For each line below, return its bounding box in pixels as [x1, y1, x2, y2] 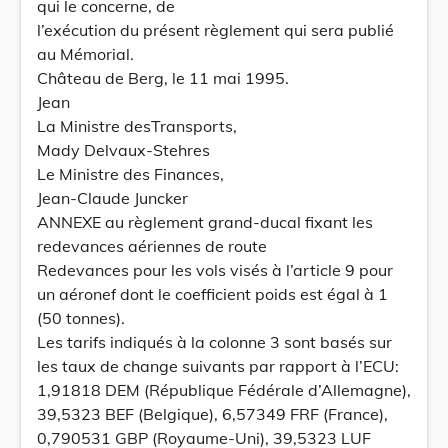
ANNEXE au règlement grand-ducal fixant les [37, 212, 373, 232]
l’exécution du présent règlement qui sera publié [37, 20, 394, 40]
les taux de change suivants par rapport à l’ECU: [37, 356, 399, 376]
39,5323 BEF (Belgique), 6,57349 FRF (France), [37, 404, 388, 424]
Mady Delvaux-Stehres [37, 140, 210, 160]
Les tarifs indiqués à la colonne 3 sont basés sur [37, 332, 392, 352]
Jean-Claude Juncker [37, 188, 188, 208]
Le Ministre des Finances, [37, 164, 224, 184]
